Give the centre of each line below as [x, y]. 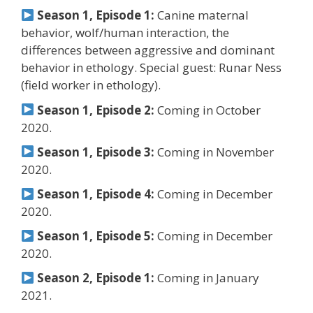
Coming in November [214, 152]
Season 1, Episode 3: [96, 152]
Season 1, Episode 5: [96, 236]
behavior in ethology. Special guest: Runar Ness [151, 68]
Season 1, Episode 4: [96, 194]
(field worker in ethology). [91, 85]
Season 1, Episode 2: [96, 110]
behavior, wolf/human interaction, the [125, 33]
